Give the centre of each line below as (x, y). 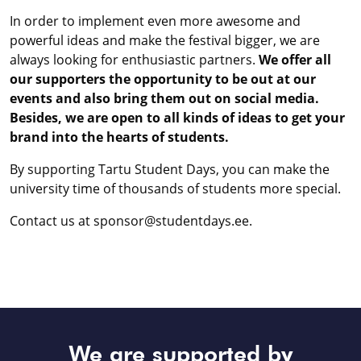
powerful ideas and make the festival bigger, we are (165, 40)
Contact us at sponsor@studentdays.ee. (131, 220)
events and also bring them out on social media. (164, 98)
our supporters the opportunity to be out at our (163, 79)
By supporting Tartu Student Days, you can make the (170, 169)
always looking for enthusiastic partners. (134, 59)
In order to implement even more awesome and (155, 21)
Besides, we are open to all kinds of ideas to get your (177, 117)
